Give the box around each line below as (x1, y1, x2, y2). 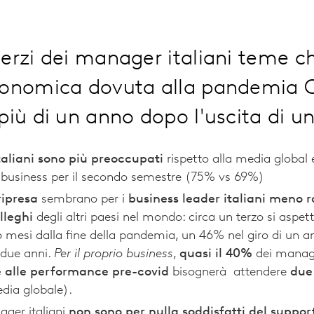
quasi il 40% (179, 247, 252, 261)
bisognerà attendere (169, 266, 290, 280)
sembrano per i (38, 193, 128, 207)
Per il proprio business (54, 247, 173, 261)
